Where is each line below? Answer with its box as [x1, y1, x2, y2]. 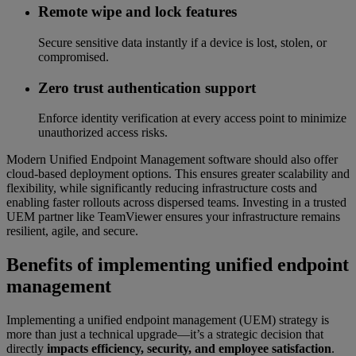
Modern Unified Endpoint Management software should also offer [6, 153, 338, 167]
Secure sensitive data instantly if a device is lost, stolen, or [38, 35, 327, 49]
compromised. [38, 49, 109, 64]
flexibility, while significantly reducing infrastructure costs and [6, 181, 317, 195]
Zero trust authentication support [38, 79, 256, 96]
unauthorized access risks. [38, 126, 168, 140]
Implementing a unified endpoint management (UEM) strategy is [6, 313, 329, 327]
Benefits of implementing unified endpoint [6, 254, 349, 276]
